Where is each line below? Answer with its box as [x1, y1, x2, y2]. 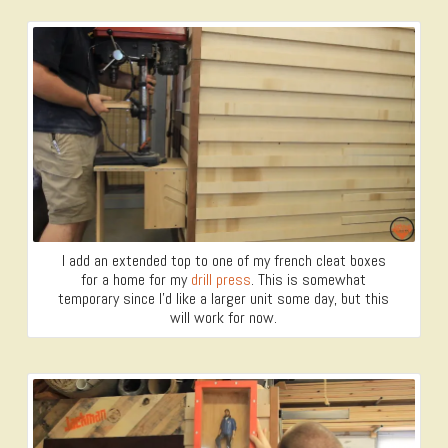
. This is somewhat [251, 269, 367, 291]
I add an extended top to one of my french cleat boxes [61, 250, 386, 272]
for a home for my [81, 269, 192, 291]
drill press [191, 269, 252, 291]
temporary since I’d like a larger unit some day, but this [58, 288, 390, 310]
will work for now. [170, 307, 278, 329]
